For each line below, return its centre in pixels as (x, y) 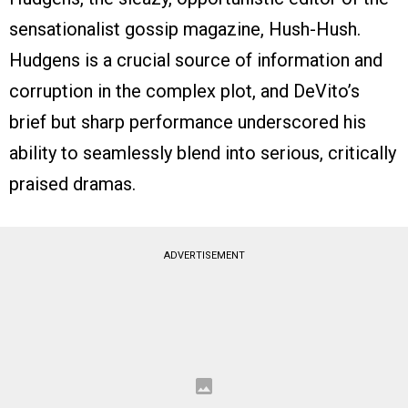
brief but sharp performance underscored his (188, 122)
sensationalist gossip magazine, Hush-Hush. (185, 30)
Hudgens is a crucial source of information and (196, 61)
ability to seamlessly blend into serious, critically (203, 153)
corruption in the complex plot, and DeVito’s (184, 92)
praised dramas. (72, 184)
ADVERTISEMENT (204, 256)
